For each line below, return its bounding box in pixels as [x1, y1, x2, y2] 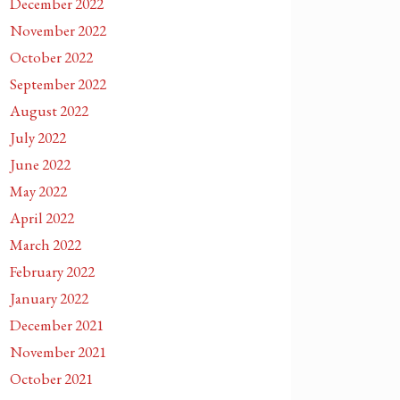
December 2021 [10, 315, 104, 335]
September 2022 [10, 74, 106, 94]
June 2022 [10, 154, 71, 174]
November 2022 [10, 21, 106, 40]
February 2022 [10, 262, 95, 281]
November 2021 [10, 342, 106, 362]
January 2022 [10, 288, 88, 308]
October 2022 [10, 47, 93, 67]
